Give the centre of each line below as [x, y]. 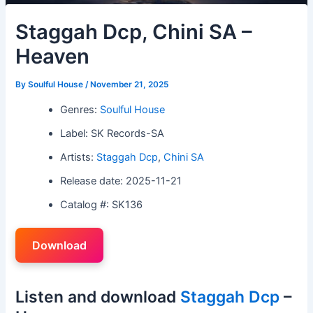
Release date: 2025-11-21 [121, 181]
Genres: [80, 109]
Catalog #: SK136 [102, 204]
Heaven [53, 56]
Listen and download [98, 297]
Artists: [79, 157]
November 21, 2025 [130, 85]
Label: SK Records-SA [112, 133]
